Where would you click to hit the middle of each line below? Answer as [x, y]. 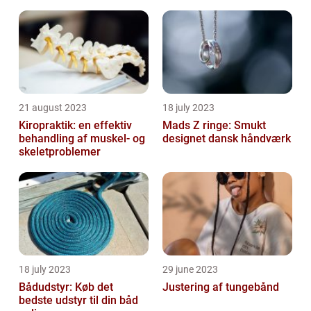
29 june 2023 [190, 270]
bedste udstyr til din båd [78, 301]
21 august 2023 [53, 108]
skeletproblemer [60, 152]
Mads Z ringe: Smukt [214, 126]
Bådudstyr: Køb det [66, 287]
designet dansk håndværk [227, 139]
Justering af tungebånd [221, 287]
